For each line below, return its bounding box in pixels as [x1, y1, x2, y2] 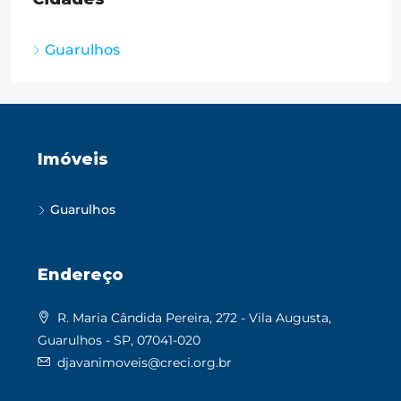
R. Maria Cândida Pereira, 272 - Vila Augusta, [57, 310, 331, 327]
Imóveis [38, 149, 108, 170]
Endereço [38, 265, 124, 286]
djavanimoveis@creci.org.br [57, 354, 232, 371]
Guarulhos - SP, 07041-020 [38, 332, 200, 349]
